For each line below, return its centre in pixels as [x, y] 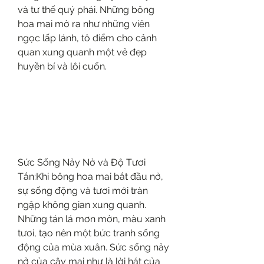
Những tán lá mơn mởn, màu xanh [92, 219]
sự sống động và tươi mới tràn [83, 190]
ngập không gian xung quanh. [82, 204]
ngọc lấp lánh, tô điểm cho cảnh [87, 38]
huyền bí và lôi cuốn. [62, 66]
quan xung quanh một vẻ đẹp [82, 52]
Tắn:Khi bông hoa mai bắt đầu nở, [90, 176]
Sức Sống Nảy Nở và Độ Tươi [82, 162]
